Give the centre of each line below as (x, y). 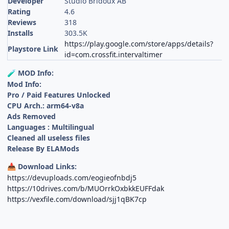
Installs (21, 33)
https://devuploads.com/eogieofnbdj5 (72, 177)
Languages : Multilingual (51, 127)
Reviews (22, 22)
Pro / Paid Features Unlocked (59, 95)
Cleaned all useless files (49, 138)
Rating (19, 11)
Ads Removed (32, 116)
